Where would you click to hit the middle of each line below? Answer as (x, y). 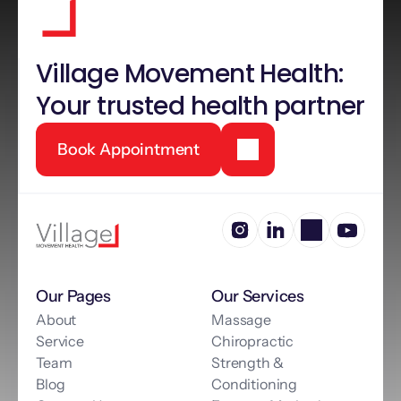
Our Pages (73, 296)
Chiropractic (253, 341)
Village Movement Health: (190, 74)
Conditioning (255, 384)
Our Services (258, 296)
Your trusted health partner (200, 106)
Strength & (247, 363)
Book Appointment (129, 149)
